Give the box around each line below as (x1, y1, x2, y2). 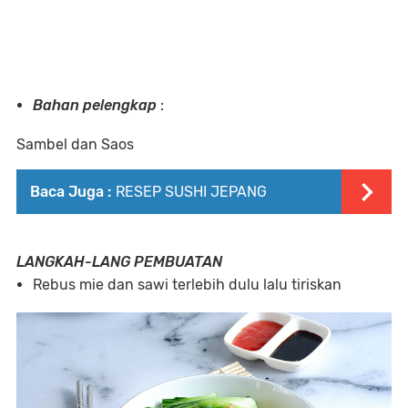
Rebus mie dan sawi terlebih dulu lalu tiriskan (33, 276, 342, 294)
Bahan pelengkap (33, 97, 157, 115)
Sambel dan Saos (16, 136, 134, 154)
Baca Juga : (30, 183, 111, 201)
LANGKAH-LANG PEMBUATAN (16, 253, 222, 271)
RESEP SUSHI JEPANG (116, 183, 267, 201)
